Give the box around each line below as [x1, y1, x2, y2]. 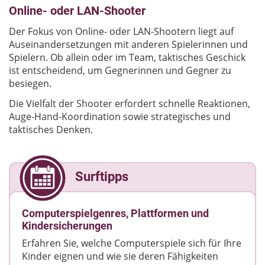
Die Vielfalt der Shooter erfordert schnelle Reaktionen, [9, 96, 250, 110]
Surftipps [75, 169, 128, 184]
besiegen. [9, 76, 51, 90]
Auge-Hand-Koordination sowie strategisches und [9, 109, 231, 123]
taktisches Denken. [9, 122, 95, 136]
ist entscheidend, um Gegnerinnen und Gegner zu [9, 63, 231, 77]
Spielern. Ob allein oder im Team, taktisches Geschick [9, 50, 245, 64]
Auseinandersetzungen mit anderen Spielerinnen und [9, 37, 248, 51]
